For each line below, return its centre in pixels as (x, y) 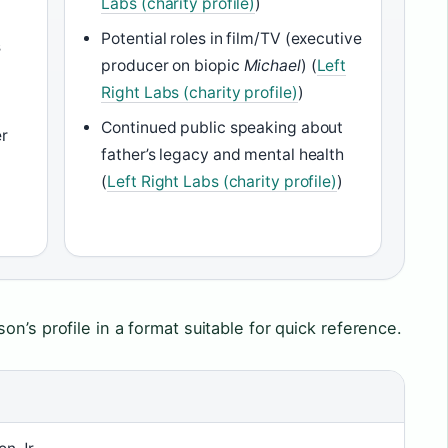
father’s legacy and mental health (223, 154)
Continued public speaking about (222, 127)
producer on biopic (172, 65)
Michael (272, 65)
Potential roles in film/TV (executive (231, 38)
